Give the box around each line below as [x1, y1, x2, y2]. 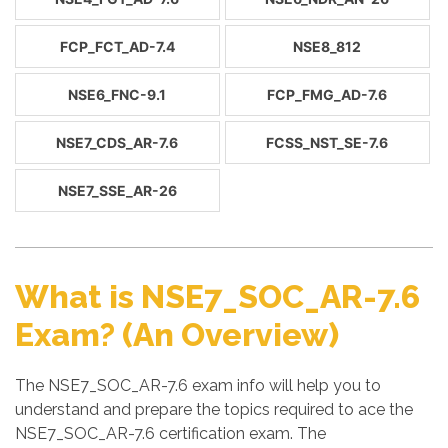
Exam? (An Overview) [15, 316, 339, 353]
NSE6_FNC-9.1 [68, 86, 167, 103]
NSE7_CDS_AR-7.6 [56, 134, 179, 151]
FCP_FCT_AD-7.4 [59, 38, 175, 55]
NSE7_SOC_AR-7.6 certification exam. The [15, 424, 326, 443]
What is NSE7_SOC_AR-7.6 [15, 278, 420, 315]
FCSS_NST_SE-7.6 [266, 134, 389, 151]
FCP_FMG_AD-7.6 [267, 86, 388, 103]
